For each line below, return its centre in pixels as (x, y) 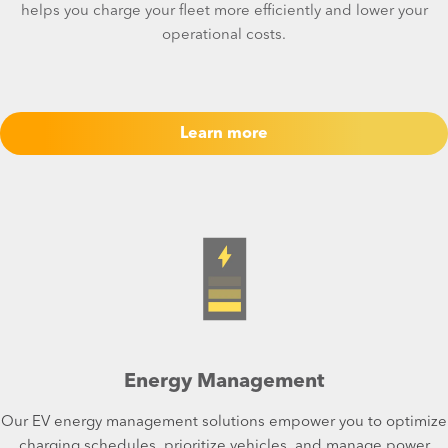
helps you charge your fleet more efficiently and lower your (224, 11)
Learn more (224, 134)
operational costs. (224, 35)
